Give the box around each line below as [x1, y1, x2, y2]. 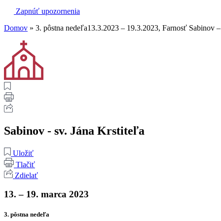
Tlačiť [16, 160, 35, 169]
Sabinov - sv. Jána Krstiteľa [4, 124, 145, 137]
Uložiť [13, 148, 34, 157]
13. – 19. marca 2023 [4, 189, 89, 200]
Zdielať [15, 171, 38, 180]
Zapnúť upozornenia [16, 6, 80, 15]
